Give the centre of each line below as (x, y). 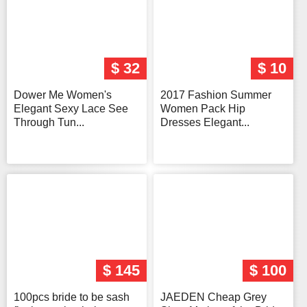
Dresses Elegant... (205, 123)
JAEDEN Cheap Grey (213, 297)
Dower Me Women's (63, 95)
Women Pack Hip (203, 109)
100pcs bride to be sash (72, 297)
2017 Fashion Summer (216, 95)
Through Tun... (49, 123)
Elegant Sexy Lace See (71, 109)
